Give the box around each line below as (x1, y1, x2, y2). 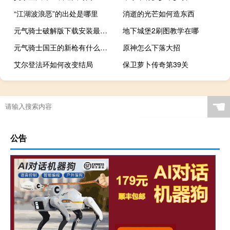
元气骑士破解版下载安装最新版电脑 (100, 25, 107, 36)
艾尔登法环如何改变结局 (14, 59, 93, 70)
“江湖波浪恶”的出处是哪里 (14, 8, 98, 19)
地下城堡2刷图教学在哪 (123, 25, 199, 36)
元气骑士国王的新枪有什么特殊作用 (100, 42, 107, 53)
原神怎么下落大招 (123, 42, 181, 53)
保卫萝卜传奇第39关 (123, 59, 189, 70)
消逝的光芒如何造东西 (123, 8, 195, 19)
